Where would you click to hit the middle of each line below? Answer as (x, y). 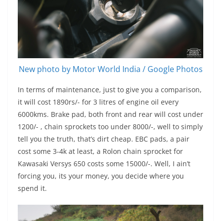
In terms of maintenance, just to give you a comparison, (110, 89)
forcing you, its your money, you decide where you (101, 176)
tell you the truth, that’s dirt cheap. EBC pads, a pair (104, 139)
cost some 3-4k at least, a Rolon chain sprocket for (100, 151)
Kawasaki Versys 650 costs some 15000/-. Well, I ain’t (104, 163)
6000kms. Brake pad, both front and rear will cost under (110, 114)
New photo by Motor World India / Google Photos (110, 69)
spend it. (32, 188)
